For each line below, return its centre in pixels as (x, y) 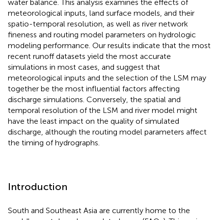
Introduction (38, 186)
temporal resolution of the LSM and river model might (103, 110)
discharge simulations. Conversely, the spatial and (94, 99)
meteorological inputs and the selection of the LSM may (107, 78)
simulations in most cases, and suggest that (84, 67)
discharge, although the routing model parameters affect (107, 132)
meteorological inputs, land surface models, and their (101, 13)
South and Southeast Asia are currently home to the (99, 210)
